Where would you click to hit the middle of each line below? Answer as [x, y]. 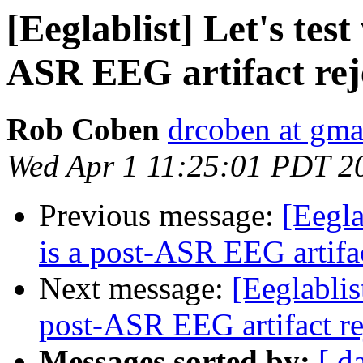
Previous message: [160, 216]
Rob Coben [83, 130]
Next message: [135, 288]
